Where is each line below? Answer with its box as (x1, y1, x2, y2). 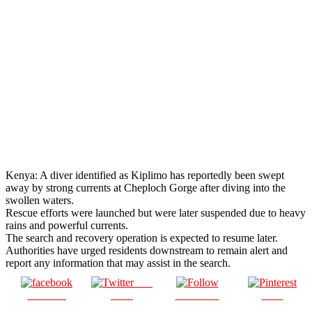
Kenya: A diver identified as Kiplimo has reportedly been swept (6, 169, 284, 181)
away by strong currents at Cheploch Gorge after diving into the (6, 181, 286, 194)
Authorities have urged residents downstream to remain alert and (6, 244, 288, 256)
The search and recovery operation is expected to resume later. (6, 231, 278, 244)
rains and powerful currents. (6, 219, 128, 231)
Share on (27, 288, 66, 301)
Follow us (175, 288, 219, 301)
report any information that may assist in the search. (6, 256, 231, 269)
